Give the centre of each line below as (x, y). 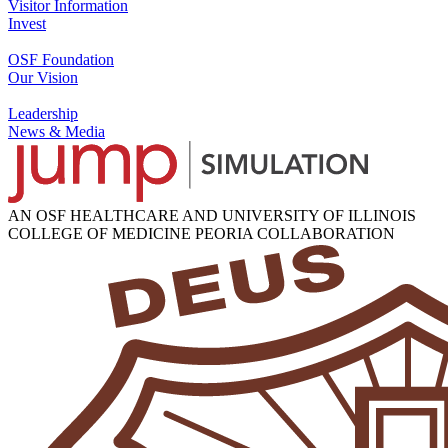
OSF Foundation (61, 59)
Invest (27, 23)
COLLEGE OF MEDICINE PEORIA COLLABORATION (201, 233)
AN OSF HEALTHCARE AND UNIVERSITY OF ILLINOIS (212, 215)
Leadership (43, 113)
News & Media (56, 131)
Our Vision (43, 77)
